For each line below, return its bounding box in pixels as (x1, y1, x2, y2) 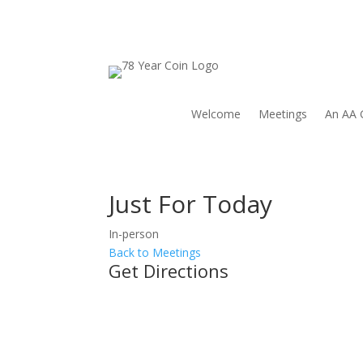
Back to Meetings (109, 244, 202, 260)
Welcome (191, 106, 241, 122)
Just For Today (109, 186, 273, 220)
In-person (109, 225, 160, 241)
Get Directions (109, 258, 229, 283)
